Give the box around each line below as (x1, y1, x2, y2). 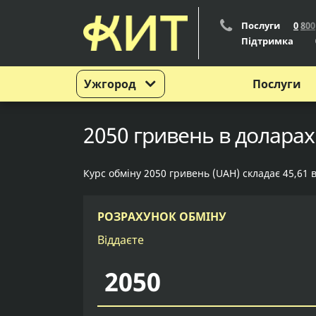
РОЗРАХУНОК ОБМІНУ (97, 209, 226, 224)
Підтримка (241, 35, 293, 47)
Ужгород (84, 76, 136, 92)
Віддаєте (97, 232, 144, 248)
